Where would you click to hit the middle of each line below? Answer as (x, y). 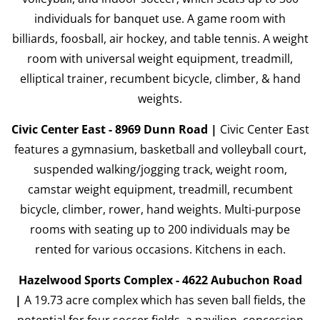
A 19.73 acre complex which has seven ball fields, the (165, 300)
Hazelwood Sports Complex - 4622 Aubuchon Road (160, 280)
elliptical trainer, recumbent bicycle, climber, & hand (160, 79)
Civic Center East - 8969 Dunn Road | (115, 129)
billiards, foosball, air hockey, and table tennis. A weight (160, 39)
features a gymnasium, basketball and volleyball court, (160, 149)
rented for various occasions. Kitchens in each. (160, 249)
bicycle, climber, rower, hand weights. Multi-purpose (160, 209)
